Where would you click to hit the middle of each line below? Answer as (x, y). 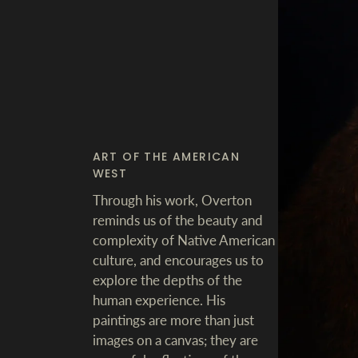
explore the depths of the (167, 280)
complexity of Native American (183, 240)
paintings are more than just (173, 320)
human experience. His (159, 300)
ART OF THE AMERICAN (166, 156)
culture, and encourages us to (178, 260)
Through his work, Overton (172, 200)
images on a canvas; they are (175, 340)
